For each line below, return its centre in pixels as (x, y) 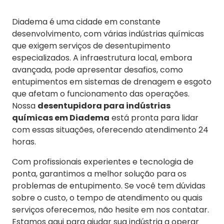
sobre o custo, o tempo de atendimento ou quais (107, 198)
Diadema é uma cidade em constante (86, 22)
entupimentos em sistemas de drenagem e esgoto (112, 82)
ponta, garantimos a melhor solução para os (99, 174)
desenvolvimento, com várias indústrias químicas (108, 34)
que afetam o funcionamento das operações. (101, 94)
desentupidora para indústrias (104, 106)
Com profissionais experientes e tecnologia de (103, 162)
